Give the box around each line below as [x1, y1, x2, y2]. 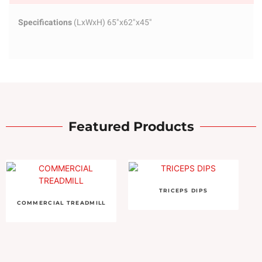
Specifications [18, 16, 72, 29]
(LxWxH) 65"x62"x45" [72, 16, 152, 29]
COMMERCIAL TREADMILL [16, 199, 106, 206]
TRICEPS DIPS [158, 187, 208, 194]
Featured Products [68, 118, 194, 135]
